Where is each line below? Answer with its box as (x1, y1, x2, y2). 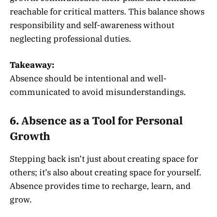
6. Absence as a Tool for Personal (10, 114, 183, 128)
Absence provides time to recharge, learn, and (10, 180, 191, 191)
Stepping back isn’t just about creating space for (10, 153, 198, 164)
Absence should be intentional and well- (10, 73, 167, 84)
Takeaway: (10, 59, 54, 70)
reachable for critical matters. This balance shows (10, 6, 204, 17)
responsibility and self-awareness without (10, 19, 174, 31)
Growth (10, 129, 50, 143)
